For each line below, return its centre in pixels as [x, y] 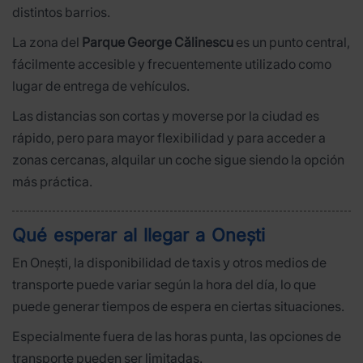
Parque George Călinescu [158, 42]
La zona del [47, 42]
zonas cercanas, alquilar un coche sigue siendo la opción [178, 159]
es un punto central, [292, 42]
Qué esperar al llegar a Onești [139, 235]
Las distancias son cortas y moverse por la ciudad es [166, 115]
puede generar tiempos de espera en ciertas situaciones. [178, 307]
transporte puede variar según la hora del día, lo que [164, 285]
